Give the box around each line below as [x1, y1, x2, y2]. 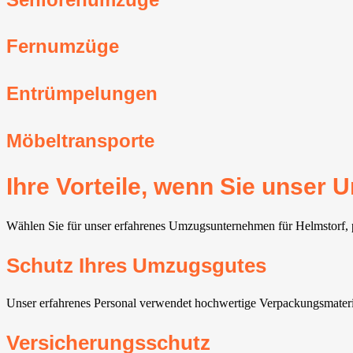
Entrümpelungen [6, 83, 158, 105]
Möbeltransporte [6, 130, 154, 152]
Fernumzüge [6, 35, 119, 58]
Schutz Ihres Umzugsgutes [6, 255, 266, 277]
